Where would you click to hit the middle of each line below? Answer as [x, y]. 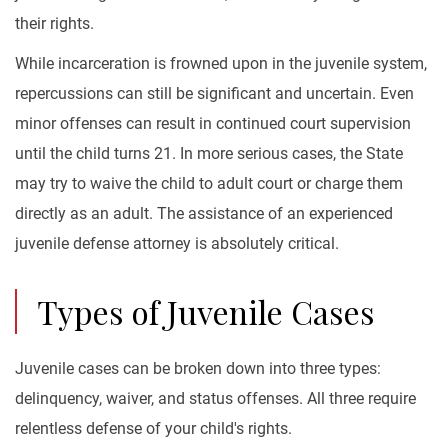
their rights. [54, 23]
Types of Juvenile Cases [206, 311]
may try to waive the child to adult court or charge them [209, 183]
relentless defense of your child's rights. [153, 428]
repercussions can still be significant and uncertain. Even [214, 93]
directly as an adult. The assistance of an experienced [204, 213]
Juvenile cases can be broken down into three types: [198, 368]
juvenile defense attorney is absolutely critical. [177, 243]
